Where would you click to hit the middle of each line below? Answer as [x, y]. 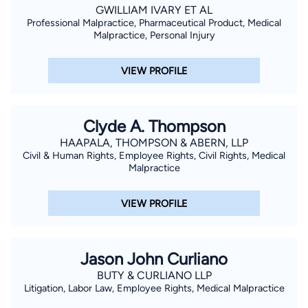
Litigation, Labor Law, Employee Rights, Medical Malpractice [154, 288]
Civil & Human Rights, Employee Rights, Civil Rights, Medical [154, 156]
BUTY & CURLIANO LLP [154, 276]
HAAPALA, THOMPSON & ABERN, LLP [154, 143]
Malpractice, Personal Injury [154, 35]
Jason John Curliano [154, 259]
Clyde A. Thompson [154, 126]
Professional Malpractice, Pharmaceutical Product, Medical [154, 22]
